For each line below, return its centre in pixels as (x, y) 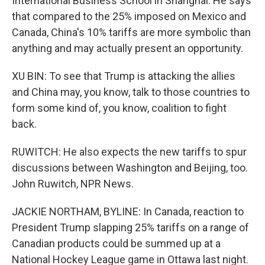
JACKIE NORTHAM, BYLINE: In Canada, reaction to (128, 211)
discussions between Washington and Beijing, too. (130, 168)
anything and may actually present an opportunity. (127, 48)
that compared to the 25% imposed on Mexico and (129, 16)
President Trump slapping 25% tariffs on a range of (130, 227)
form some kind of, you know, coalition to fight (119, 108)
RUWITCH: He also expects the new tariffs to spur (129, 152)
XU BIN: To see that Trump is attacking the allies (124, 76)
